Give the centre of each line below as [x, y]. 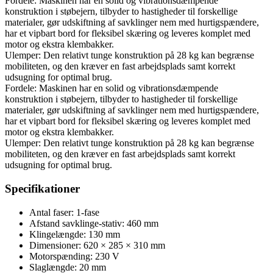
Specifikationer [42, 188]
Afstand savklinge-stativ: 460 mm [94, 223]
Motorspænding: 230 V [74, 256]
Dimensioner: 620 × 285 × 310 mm [97, 245]
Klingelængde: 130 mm [75, 234]
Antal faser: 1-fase [64, 212]
